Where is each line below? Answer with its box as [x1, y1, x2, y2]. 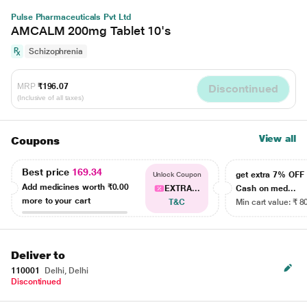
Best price [22, 166, 73, 177]
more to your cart [22, 195, 90, 206]
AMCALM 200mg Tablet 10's [11, 23, 171, 38]
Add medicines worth [22, 182, 108, 192]
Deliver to [11, 249, 66, 262]
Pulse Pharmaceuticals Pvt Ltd [11, 12, 131, 22]
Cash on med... [236, 184, 297, 193]
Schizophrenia [29, 47, 83, 56]
